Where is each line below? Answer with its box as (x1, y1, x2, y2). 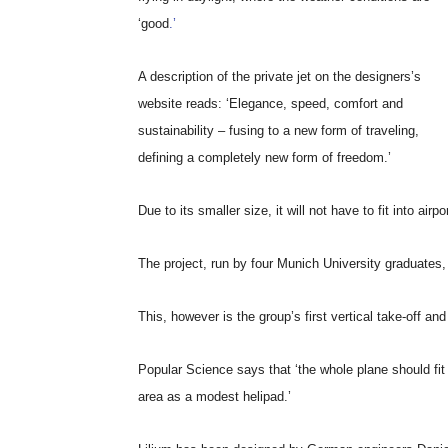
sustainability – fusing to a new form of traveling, (138, 123, 419, 138)
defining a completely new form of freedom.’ (138, 150, 391, 165)
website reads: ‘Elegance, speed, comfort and (138, 96, 403, 111)
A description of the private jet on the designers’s (138, 69, 421, 84)
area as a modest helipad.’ (138, 389, 291, 404)
